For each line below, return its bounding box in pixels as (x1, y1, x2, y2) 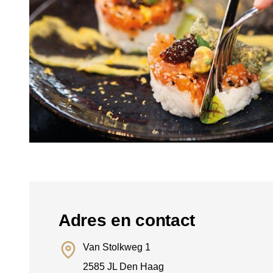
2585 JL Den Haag (83, 261, 164, 272)
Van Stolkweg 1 (83, 242, 151, 252)
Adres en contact (58, 211, 196, 230)
